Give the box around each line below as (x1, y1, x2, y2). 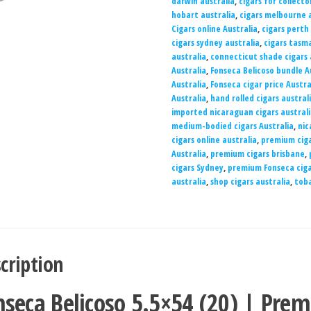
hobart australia (171, 8, 235, 21)
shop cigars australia (210, 175, 290, 187)
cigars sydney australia (171, 36, 260, 49)
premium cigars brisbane (210, 147, 305, 160)
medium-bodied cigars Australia (171, 119, 294, 132)
